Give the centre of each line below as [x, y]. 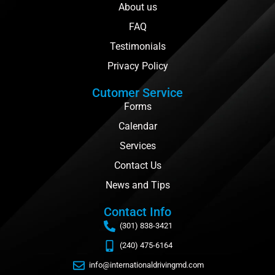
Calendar [137, 126]
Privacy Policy [137, 66]
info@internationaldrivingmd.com [146, 265]
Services [137, 146]
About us [137, 7]
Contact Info [137, 212]
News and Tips [137, 185]
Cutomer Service [137, 93]
